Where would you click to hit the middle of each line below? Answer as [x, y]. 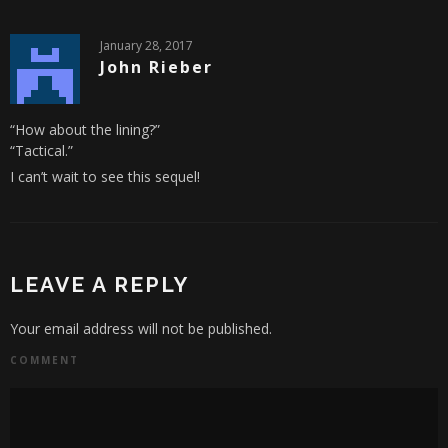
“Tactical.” [41, 151]
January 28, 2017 [146, 46]
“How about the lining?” [85, 130]
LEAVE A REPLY [99, 285]
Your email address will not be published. [141, 329]
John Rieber [156, 67]
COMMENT [44, 360]
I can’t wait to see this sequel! [105, 177]
